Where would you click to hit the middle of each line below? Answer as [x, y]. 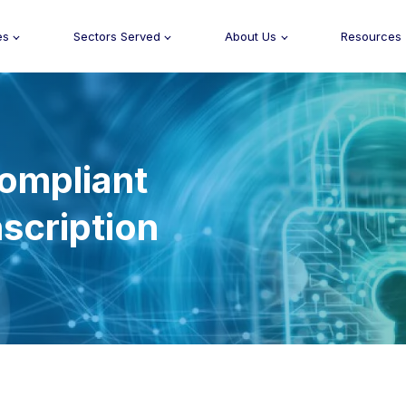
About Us [251, 36]
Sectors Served [116, 36]
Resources [372, 36]
